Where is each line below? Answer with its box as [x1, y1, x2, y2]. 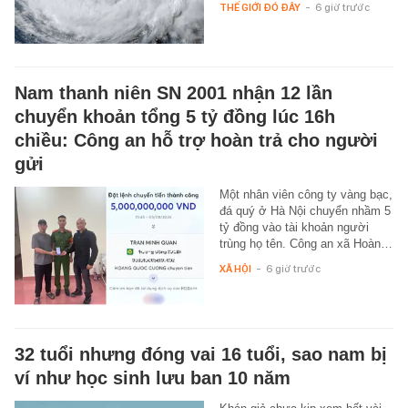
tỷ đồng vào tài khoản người [219, 219, 369, 234]
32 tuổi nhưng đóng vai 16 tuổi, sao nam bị [15, 343, 387, 364]
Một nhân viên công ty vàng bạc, [219, 187, 393, 201]
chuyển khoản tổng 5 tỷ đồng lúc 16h [15, 106, 335, 127]
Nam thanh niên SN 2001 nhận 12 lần [15, 82, 332, 103]
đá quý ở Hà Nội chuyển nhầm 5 [219, 203, 391, 218]
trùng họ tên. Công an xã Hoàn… [219, 236, 393, 250]
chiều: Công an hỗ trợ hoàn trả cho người [15, 129, 378, 150]
